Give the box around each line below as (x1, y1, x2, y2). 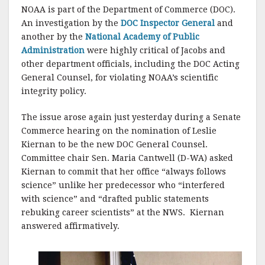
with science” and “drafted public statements (21, 194, 209, 203)
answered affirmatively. (21, 221, 119, 231)
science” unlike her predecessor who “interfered (21, 180, 225, 190)
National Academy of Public (85, 32, 199, 41)
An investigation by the (21, 18, 121, 28)
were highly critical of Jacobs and (85, 46, 225, 55)
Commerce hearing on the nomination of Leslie (21, 126, 216, 135)
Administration (21, 46, 85, 55)
